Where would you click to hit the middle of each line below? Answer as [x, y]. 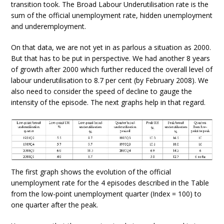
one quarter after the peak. [55, 205]
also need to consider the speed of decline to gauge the [102, 91]
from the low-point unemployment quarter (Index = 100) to [106, 194]
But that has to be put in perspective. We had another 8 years [111, 58]
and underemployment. [49, 26]
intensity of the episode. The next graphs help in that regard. [108, 102]
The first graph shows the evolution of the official [91, 172]
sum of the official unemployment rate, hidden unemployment [112, 15]
